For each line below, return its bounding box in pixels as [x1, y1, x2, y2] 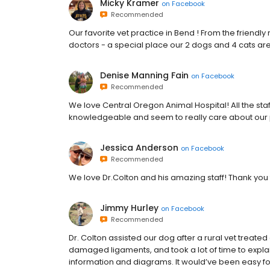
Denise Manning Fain [100, 69, 189, 81]
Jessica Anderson [100, 142, 178, 154]
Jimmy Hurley [100, 202, 159, 214]
